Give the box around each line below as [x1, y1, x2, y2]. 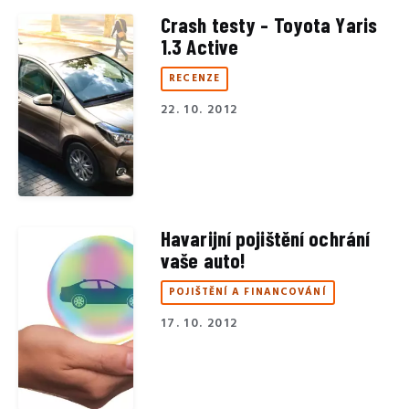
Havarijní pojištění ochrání [161, 225, 371, 251]
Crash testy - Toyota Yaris [161, 11, 377, 37]
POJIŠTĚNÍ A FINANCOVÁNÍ [169, 284, 327, 301]
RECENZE [169, 70, 220, 88]
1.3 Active [161, 33, 239, 59]
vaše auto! [161, 246, 246, 273]
